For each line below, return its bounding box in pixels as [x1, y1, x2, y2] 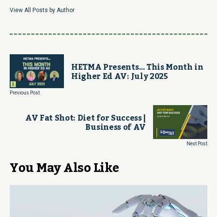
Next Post [186, 141, 207, 147]
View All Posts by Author [10, 7, 75, 14]
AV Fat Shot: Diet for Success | [25, 110, 146, 126]
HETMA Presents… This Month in [71, 60, 203, 76]
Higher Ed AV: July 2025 [71, 69, 168, 85]
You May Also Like [10, 156, 119, 181]
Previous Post [10, 90, 40, 96]
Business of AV [85, 120, 146, 136]
